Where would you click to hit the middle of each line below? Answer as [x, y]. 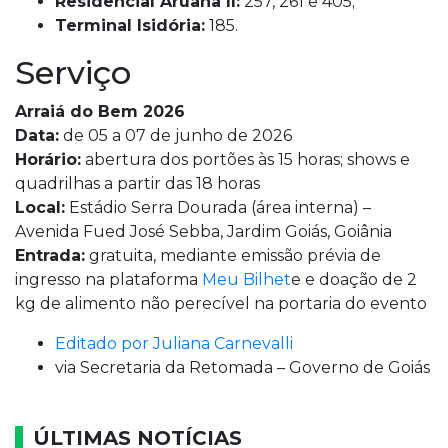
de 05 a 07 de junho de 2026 [175, 135]
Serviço [73, 72]
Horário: [48, 159]
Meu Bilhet [246, 279]
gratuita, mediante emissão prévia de [233, 255]
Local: [40, 207]
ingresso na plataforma [108, 279]
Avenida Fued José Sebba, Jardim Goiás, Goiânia [203, 231]
